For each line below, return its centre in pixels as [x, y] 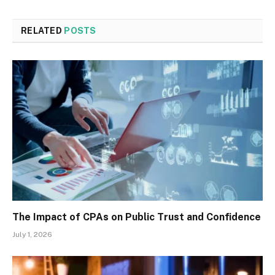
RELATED [43, 30]
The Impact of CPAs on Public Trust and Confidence [137, 217]
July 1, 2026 [32, 235]
